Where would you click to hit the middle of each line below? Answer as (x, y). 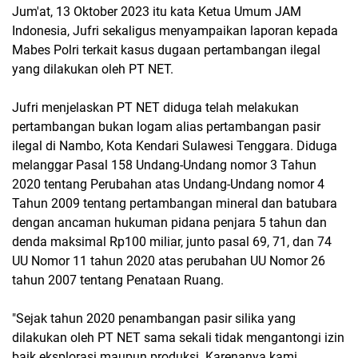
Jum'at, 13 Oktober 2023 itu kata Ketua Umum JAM (157, 12)
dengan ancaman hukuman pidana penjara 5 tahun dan (169, 223)
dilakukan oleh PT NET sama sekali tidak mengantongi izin (178, 338)
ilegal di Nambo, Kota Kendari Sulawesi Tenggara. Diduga (175, 146)
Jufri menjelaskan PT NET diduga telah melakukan (155, 107)
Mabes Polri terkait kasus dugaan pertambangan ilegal (166, 50)
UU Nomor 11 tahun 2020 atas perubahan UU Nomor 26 (169, 261)
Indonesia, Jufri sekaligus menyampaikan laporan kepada (175, 31)
